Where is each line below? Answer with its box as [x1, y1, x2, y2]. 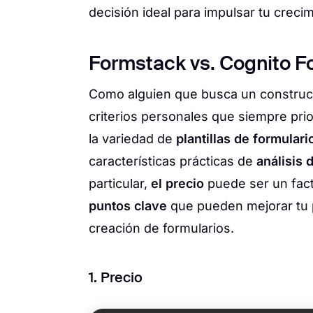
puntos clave [89, 198, 167, 214]
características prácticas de [89, 154, 256, 169]
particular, [89, 176, 151, 191]
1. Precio [89, 272, 143, 286]
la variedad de [89, 131, 176, 147]
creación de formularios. [89, 221, 234, 236]
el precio [151, 176, 204, 191]
